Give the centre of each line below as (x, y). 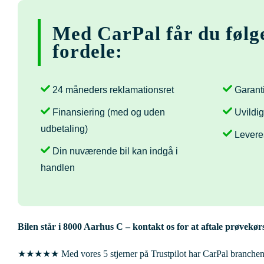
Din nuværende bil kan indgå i (115, 151)
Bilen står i (40, 226)
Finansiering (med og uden (109, 112)
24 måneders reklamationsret (113, 90)
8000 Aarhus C (93, 226)
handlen (58, 167)
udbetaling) (64, 128)
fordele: (88, 51)
